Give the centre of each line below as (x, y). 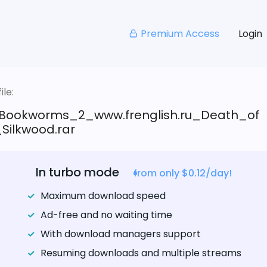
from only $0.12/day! (182, 173)
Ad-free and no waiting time (106, 215)
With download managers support (120, 234)
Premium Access (180, 33)
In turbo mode (77, 173)
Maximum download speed (103, 196)
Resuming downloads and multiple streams (141, 253)
